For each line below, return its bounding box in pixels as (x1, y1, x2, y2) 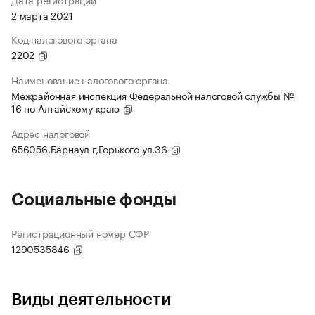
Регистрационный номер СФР (11, 225, 149, 241)
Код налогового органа (11, 31, 117, 47)
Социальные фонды (11, 191, 176, 209)
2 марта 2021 (11, 7, 73, 23)
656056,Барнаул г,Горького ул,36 (11, 141, 170, 157)
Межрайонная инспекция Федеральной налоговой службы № (11, 87, 294, 103)
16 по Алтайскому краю (11, 100, 122, 116)
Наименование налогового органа (11, 72, 168, 88)
